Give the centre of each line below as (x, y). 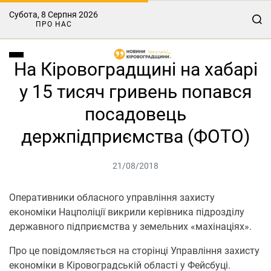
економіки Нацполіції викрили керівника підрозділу (127, 212)
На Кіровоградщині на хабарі (135, 69)
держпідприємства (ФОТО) (135, 136)
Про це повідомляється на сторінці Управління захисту (134, 251)
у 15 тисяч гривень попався (135, 92)
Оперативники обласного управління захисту (112, 198)
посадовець (135, 114)
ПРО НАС (54, 24)
